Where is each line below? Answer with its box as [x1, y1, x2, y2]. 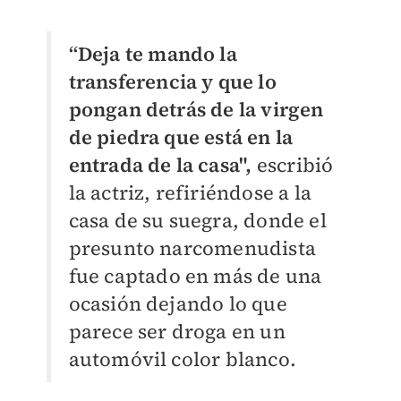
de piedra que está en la [68, 123, 294, 150]
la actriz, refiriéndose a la [68, 178, 312, 206]
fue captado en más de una [68, 261, 322, 289]
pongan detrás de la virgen [68, 95, 324, 123]
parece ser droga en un [68, 317, 286, 345]
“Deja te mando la [68, 39, 237, 67]
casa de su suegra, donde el [68, 206, 327, 234]
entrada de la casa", [68, 150, 257, 178]
